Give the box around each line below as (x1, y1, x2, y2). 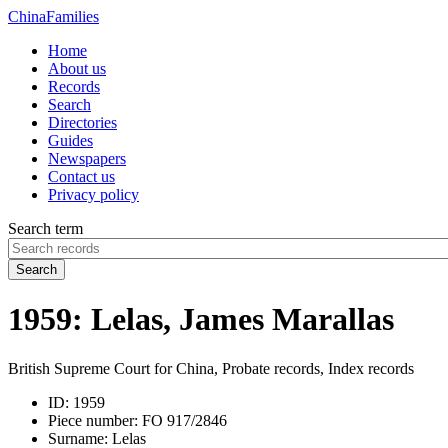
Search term (8, 220, 83, 237)
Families (46, 8, 99, 25)
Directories (48, 114, 117, 131)
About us (48, 60, 106, 77)
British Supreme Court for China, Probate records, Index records (8, 359, 414, 377)
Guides (48, 132, 93, 149)
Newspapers (48, 150, 126, 167)
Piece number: (48, 411, 138, 429)
